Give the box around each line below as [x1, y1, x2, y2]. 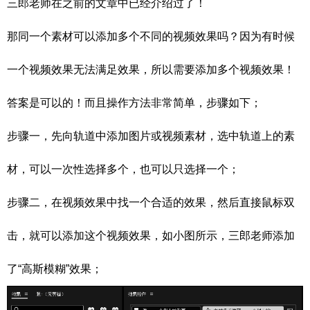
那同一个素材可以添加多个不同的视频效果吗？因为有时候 [7, 30, 295, 43]
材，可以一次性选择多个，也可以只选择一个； [7, 163, 239, 176]
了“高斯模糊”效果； [7, 263, 102, 275]
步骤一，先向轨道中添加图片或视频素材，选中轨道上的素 [7, 130, 295, 143]
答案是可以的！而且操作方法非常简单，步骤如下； [7, 97, 262, 109]
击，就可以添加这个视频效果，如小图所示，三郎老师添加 [7, 230, 295, 242]
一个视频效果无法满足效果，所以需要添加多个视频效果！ [7, 64, 295, 76]
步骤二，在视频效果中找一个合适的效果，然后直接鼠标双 [7, 197, 295, 209]
